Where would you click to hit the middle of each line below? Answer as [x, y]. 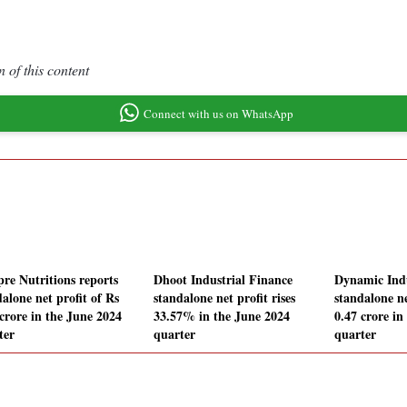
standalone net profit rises [224, 298]
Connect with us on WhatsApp [218, 113]
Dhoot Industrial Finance [223, 280]
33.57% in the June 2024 [222, 316]
